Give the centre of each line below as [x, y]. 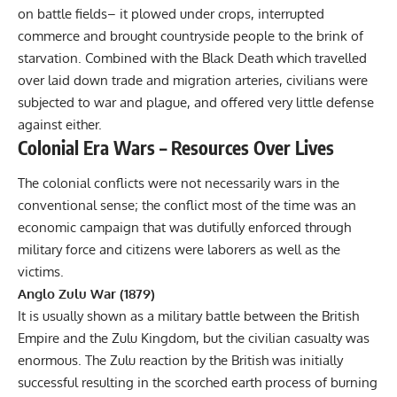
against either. [60, 125]
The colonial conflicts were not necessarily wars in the [179, 183]
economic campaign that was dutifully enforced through [184, 227]
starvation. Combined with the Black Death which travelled [192, 58]
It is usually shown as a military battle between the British [188, 315]
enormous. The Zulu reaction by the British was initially [180, 360]
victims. [41, 271]
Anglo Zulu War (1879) [86, 293]
